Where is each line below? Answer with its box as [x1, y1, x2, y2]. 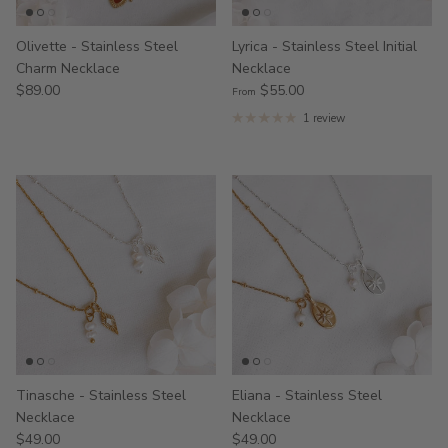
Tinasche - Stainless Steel [16, 385, 186, 405]
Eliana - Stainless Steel [232, 385, 382, 405]
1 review [302, 110, 345, 126]
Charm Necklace [16, 58, 120, 78]
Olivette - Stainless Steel [16, 36, 178, 56]
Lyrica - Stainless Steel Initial [232, 36, 417, 56]
